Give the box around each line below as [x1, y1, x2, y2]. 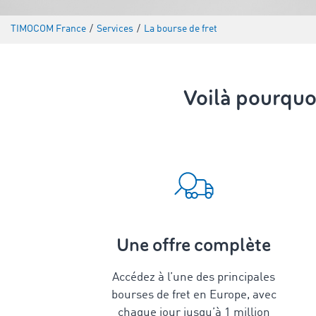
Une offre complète [116, 233, 271, 257]
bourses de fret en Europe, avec [111, 289, 276, 301]
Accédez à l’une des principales [112, 272, 275, 284]
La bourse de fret [144, 25, 217, 34]
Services [97, 25, 133, 34]
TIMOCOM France [11, 25, 86, 34]
